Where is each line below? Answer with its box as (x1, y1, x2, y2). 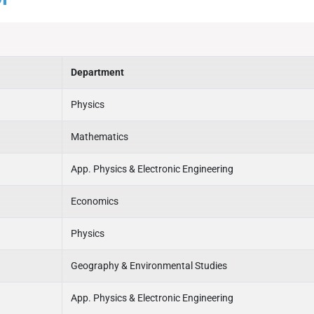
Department (71, 67, 124, 78)
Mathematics (71, 131, 128, 142)
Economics (71, 196, 118, 207)
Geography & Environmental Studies (71, 260, 227, 271)
